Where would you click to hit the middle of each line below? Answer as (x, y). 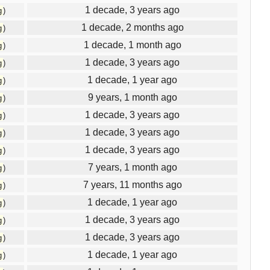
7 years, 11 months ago (132, 184)
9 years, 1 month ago (132, 97)
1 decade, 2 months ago (132, 27)
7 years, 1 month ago (132, 167)
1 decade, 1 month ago (132, 45)
